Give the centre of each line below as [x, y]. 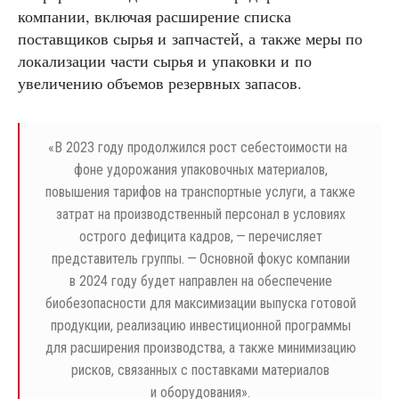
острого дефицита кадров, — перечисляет [200, 237]
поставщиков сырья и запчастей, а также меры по [190, 39]
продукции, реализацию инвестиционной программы [200, 326]
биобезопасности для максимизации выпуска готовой [200, 304]
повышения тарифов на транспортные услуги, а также [200, 192]
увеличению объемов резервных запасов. [160, 83]
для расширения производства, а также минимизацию [200, 348]
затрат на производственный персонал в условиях [200, 215]
